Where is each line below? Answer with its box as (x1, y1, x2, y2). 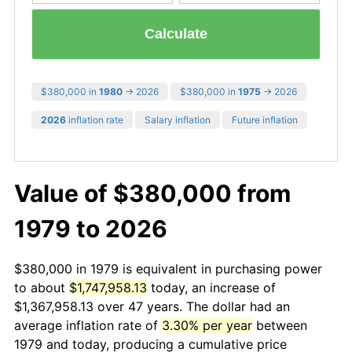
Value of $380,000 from (14, 178, 291, 207)
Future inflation (232, 113, 298, 126)
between (252, 317, 307, 333)
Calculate (145, 26, 207, 42)
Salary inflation (145, 113, 211, 126)
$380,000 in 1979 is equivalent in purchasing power (14, 260, 322, 277)
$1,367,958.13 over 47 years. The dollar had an (14, 298, 290, 314)
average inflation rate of (14, 317, 162, 333)
